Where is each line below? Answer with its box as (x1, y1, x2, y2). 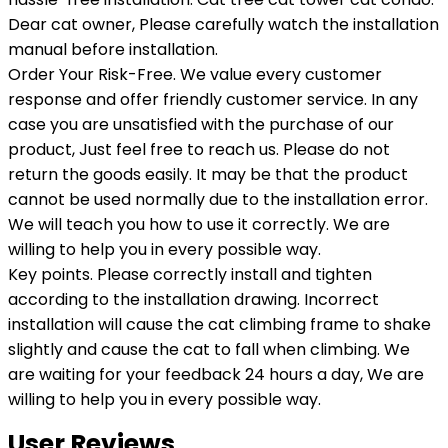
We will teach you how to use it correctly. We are (8, 213, 390, 236)
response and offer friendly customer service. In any (8, 88, 418, 111)
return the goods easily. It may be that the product (8, 163, 408, 186)
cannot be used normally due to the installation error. (8, 188, 428, 211)
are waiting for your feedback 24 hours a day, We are (8, 363, 424, 386)
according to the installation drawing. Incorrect (8, 288, 379, 311)
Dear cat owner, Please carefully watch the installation (8, 13, 439, 36)
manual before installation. (8, 38, 218, 61)
